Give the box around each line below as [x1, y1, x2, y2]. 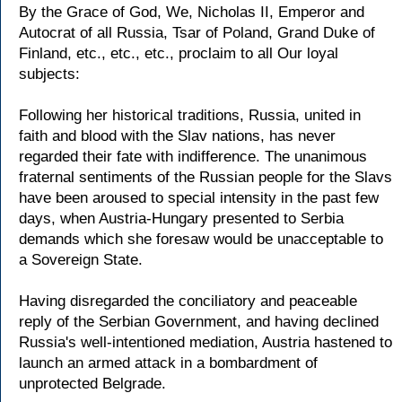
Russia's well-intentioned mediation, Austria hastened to [19, 334, 392, 351]
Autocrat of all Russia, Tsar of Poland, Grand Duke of [19, 24, 375, 41]
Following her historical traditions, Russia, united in [19, 107, 361, 124]
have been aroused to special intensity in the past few [19, 189, 379, 206]
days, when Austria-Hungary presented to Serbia [19, 210, 344, 227]
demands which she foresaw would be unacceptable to [19, 231, 383, 248]
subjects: [19, 66, 80, 83]
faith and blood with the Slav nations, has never [19, 127, 336, 144]
